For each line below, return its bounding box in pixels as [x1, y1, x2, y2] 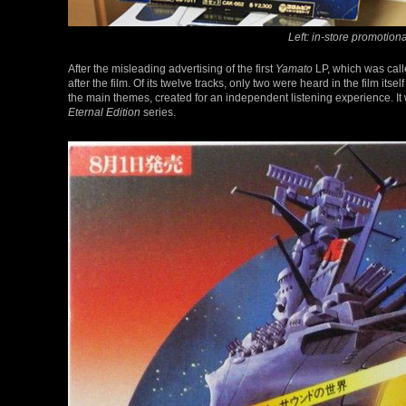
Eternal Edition [68, 106, 140, 119]
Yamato [275, 63, 313, 75]
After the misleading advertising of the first [68, 63, 275, 75]
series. [140, 106, 176, 119]
